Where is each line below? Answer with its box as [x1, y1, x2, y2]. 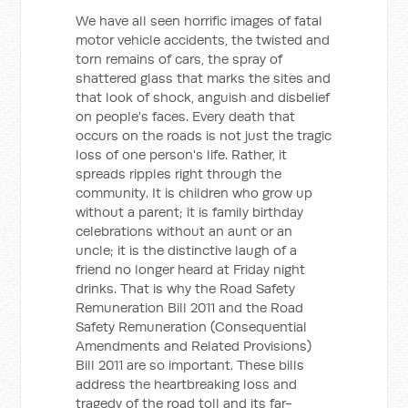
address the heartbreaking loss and [76, 375, 298, 393]
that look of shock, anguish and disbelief [76, 88, 331, 106]
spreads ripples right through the [76, 165, 282, 182]
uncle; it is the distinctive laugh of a [76, 241, 298, 259]
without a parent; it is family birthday [76, 203, 304, 220]
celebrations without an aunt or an [76, 222, 293, 240]
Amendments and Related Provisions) [76, 337, 312, 354]
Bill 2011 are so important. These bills [76, 356, 305, 373]
